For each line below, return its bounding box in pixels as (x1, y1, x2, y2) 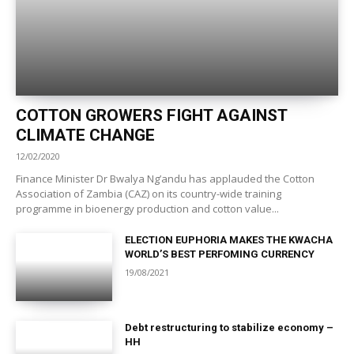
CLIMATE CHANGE (16, 125, 155, 145)
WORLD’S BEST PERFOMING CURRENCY (125, 247, 315, 260)
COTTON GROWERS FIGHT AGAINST (16, 105, 288, 125)
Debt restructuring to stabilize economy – (125, 321, 334, 333)
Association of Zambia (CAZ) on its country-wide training (16, 186, 281, 201)
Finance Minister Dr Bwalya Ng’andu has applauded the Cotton (16, 171, 314, 186)
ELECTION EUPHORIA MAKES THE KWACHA (125, 233, 333, 246)
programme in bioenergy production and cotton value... (16, 201, 279, 216)
